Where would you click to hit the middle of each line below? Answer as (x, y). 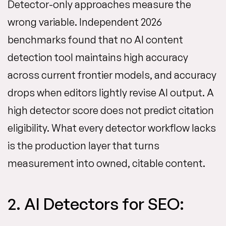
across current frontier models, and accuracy (112, 75)
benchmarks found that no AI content (95, 40)
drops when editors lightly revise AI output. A (111, 93)
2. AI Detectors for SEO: (96, 204)
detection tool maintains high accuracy (98, 57)
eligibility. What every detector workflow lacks (112, 128)
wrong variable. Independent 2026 (85, 22)
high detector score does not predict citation (111, 110)
